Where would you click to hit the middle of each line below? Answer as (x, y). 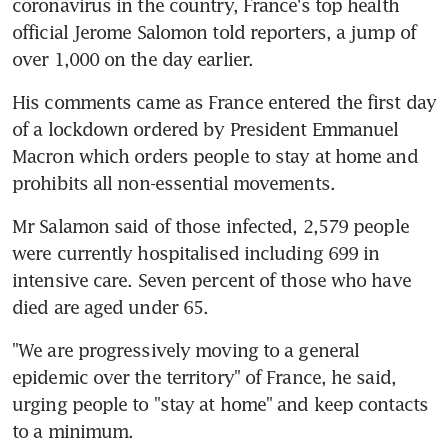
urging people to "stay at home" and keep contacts (220, 403)
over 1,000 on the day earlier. (133, 58)
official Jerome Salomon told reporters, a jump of (214, 31)
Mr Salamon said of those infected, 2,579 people (210, 225)
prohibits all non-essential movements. (173, 182)
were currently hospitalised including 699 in (196, 252)
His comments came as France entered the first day (224, 101)
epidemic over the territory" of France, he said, (204, 376)
